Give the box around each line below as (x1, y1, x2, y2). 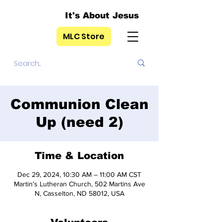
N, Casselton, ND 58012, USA (34, 189, 124, 197)
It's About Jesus (65, 11, 139, 20)
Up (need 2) (35, 114, 123, 130)
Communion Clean (10, 97, 149, 112)
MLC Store (63, 31, 105, 42)
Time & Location (35, 150, 124, 161)
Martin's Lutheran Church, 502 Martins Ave (13, 180, 145, 188)
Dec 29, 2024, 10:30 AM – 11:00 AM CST (17, 170, 141, 178)
